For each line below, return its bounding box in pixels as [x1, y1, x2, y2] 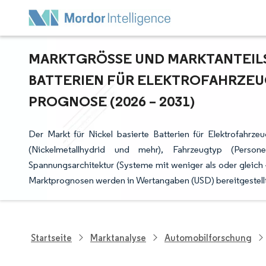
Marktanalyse [90, 232, 146, 243]
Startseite [31, 232, 72, 243]
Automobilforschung [164, 232, 252, 243]
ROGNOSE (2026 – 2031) [28, 92, 190, 110]
